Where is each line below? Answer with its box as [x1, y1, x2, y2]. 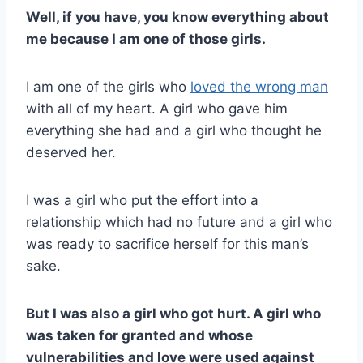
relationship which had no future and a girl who [26, 214, 332, 231]
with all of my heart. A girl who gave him [26, 100, 288, 117]
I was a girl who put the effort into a [26, 192, 258, 209]
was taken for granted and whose [26, 327, 253, 344]
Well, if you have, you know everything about [26, 9, 329, 26]
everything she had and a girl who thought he [26, 122, 322, 139]
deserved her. [26, 144, 116, 161]
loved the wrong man [190, 79, 328, 96]
